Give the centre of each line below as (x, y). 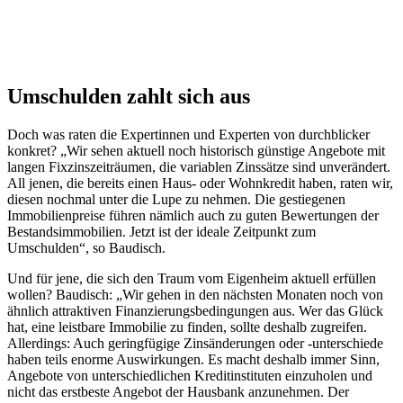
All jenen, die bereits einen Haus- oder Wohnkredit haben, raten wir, (200, 183)
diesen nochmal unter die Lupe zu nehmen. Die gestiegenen (176, 199)
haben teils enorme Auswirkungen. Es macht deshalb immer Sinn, (193, 359)
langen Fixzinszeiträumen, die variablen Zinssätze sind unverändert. (199, 166)
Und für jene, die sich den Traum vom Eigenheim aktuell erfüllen (192, 278)
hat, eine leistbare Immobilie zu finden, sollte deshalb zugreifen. (187, 327)
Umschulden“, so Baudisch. (86, 247)
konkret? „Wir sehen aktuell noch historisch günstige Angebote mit (196, 150)
